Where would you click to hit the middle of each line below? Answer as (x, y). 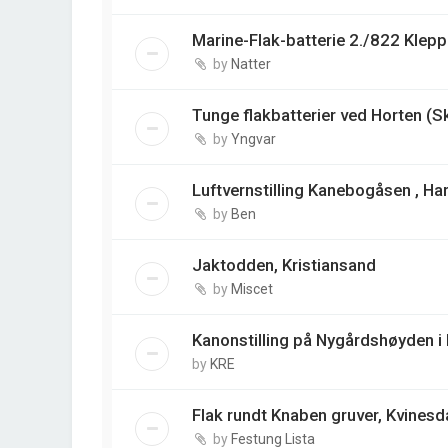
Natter (251, 64)
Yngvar (253, 139)
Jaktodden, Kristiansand (284, 265)
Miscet (252, 289)
